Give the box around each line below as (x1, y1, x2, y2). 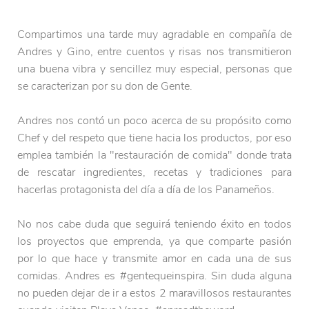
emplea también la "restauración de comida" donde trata (17, 148, 292, 163)
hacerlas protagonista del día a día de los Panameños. (17, 182, 275, 198)
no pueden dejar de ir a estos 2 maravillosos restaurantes (17, 286, 292, 301)
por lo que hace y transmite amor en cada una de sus (17, 251, 292, 267)
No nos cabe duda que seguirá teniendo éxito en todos (17, 217, 292, 232)
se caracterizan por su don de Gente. (17, 79, 195, 94)
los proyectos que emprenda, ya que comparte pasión (17, 234, 292, 250)
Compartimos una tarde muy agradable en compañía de (17, 27, 292, 43)
